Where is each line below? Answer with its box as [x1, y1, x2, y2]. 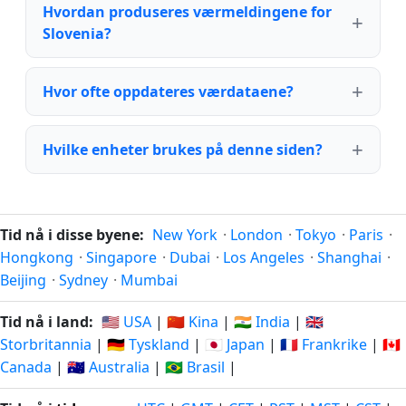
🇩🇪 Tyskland [107, 334, 189, 354]
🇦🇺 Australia [67, 357, 150, 377]
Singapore [86, 247, 157, 267]
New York [152, 225, 217, 245]
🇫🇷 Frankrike [280, 334, 367, 354]
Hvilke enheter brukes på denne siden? [43, 140, 323, 159]
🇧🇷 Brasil [165, 357, 225, 377]
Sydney [59, 270, 108, 290]
